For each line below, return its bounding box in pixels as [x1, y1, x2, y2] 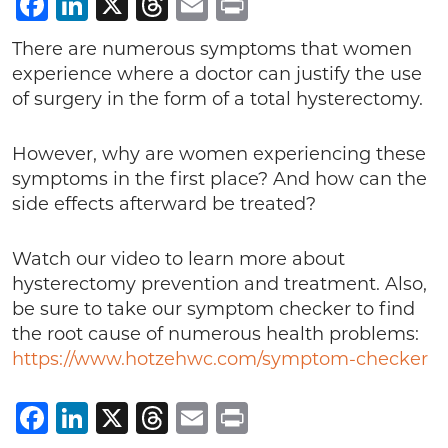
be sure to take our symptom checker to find [12, 298, 415, 320]
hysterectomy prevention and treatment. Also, [12, 273, 427, 295]
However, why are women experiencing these [12, 143, 426, 165]
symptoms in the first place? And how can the [12, 168, 427, 190]
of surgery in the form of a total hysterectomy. [12, 88, 423, 110]
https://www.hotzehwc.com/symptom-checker [12, 348, 428, 370]
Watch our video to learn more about [12, 248, 345, 270]
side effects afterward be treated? [12, 193, 316, 215]
